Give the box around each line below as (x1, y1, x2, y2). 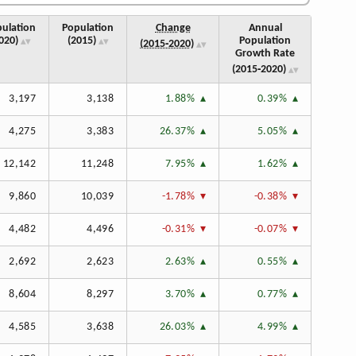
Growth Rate (235, 48, 295, 60)
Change (155, 23, 191, 34)
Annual (248, 23, 282, 34)
